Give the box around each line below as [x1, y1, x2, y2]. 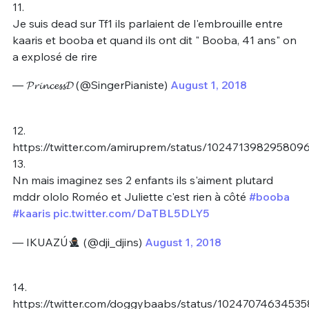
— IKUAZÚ [12, 235, 68, 249]
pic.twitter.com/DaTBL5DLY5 [52, 206, 210, 221]
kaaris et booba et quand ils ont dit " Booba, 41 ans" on [12, 32, 297, 47]
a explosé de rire [12, 49, 97, 63]
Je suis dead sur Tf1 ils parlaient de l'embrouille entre [12, 16, 283, 30]
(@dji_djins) [80, 235, 145, 249]
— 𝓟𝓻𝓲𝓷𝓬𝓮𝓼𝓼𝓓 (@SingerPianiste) [12, 78, 170, 92]
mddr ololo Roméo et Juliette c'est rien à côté [12, 190, 249, 204]
